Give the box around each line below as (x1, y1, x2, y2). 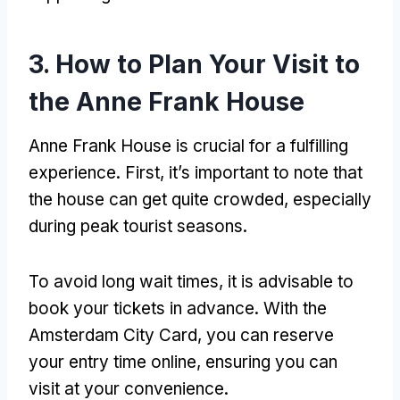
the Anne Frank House (29, 86, 304, 117)
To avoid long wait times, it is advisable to (29, 271, 354, 292)
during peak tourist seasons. (29, 215, 247, 237)
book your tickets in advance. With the (29, 297, 327, 319)
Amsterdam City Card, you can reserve (29, 324, 334, 346)
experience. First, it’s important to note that (29, 162, 362, 183)
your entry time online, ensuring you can (29, 351, 337, 372)
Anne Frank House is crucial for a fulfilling (29, 135, 348, 156)
